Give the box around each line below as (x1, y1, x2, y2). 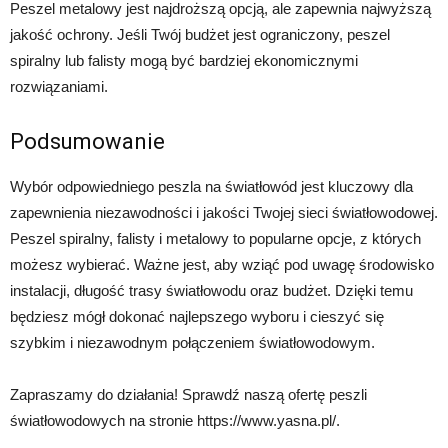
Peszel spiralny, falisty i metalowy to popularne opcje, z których (10, 230, 421, 248)
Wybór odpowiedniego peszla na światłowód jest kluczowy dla (10, 178, 413, 196)
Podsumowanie (10, 129, 165, 155)
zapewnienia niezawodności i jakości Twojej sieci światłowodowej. (10, 204, 438, 222)
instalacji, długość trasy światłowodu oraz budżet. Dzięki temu (10, 282, 413, 300)
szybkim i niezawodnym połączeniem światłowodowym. (10, 334, 375, 352)
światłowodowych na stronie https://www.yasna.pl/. (10, 412, 340, 430)
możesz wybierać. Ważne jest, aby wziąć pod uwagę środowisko (10, 256, 434, 274)
